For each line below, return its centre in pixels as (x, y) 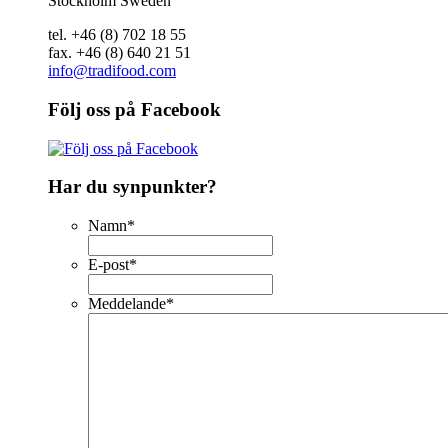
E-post (108, 265)
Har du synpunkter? (132, 187)
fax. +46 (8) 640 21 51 (119, 53)
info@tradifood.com (112, 71)
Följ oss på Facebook (134, 109)
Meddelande (127, 304)
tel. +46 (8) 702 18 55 (117, 35)
